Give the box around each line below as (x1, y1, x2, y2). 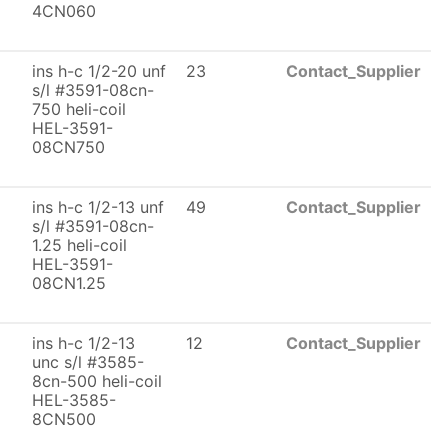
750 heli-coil (32, 99, 126, 119)
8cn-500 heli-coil (32, 371, 162, 391)
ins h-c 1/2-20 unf (32, 61, 166, 81)
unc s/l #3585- (32, 352, 144, 372)
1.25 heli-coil (32, 235, 127, 255)
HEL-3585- (32, 390, 116, 410)
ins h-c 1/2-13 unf (32, 197, 164, 217)
